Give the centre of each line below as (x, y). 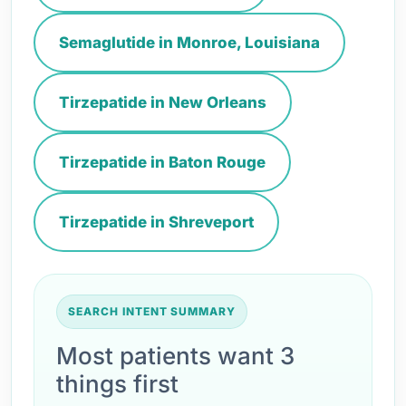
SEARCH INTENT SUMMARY (152, 311)
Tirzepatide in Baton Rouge (162, 162)
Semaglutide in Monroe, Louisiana (189, 43)
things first (117, 384)
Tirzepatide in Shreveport (156, 222)
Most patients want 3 (175, 356)
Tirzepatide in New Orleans (163, 102)
